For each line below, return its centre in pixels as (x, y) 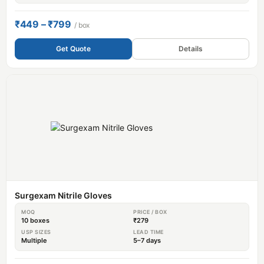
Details (191, 48)
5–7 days (147, 240)
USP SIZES (36, 232)
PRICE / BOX (150, 212)
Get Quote (73, 48)
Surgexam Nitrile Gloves (63, 195)
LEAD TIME (148, 232)
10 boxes (35, 220)
